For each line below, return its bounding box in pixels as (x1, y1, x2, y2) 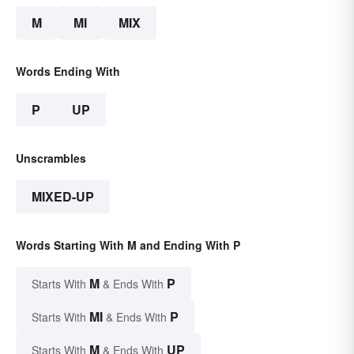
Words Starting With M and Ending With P (16, 237, 240, 254)
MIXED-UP (32, 187, 94, 206)
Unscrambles (16, 150, 86, 167)
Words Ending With (16, 63, 120, 80)
